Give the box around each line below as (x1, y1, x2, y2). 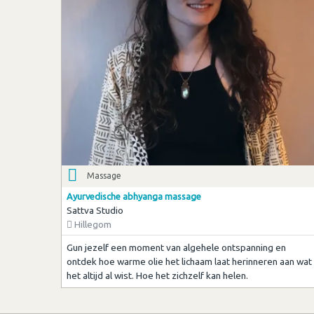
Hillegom (71, 219, 111, 231)
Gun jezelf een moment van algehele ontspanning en (66, 241, 286, 253)
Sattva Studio (66, 205, 123, 217)
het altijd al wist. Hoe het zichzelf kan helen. (66, 269, 248, 281)
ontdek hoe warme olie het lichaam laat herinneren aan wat (66, 255, 312, 267)
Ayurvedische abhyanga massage (66, 191, 201, 202)
